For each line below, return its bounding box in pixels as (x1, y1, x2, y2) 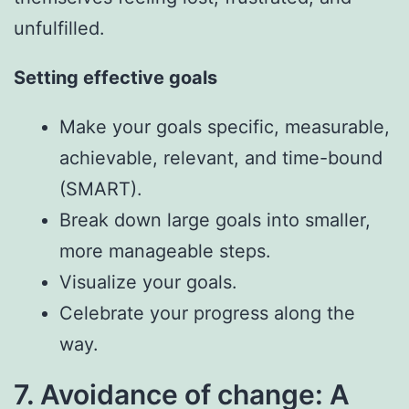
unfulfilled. (14, 16, 105, 39)
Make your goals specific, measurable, (59, 115, 390, 138)
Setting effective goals (14, 66, 217, 89)
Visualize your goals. (59, 270, 237, 293)
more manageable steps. (59, 239, 271, 262)
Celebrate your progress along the (59, 301, 355, 324)
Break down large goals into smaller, (59, 208, 371, 231)
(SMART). (59, 177, 142, 200)
